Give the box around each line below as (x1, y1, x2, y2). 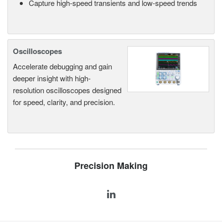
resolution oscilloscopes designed (13, 84, 121, 95)
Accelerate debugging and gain (13, 60, 112, 71)
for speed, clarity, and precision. (13, 96, 115, 107)
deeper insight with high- (13, 72, 91, 83)
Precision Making (74, 159, 148, 172)
